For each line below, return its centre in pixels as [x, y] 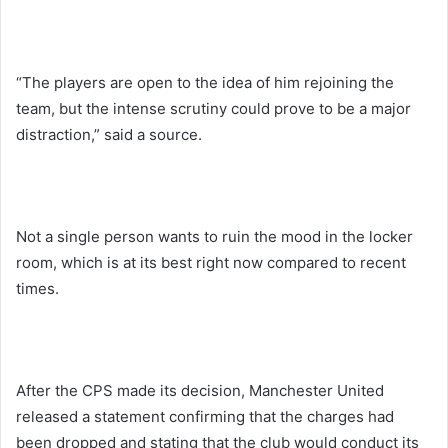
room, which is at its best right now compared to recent [211, 262]
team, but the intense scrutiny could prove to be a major [213, 108]
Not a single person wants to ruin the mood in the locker [214, 236]
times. [37, 288]
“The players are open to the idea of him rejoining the [205, 82]
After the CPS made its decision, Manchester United [200, 390]
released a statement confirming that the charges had [205, 416]
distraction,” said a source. [109, 134]
